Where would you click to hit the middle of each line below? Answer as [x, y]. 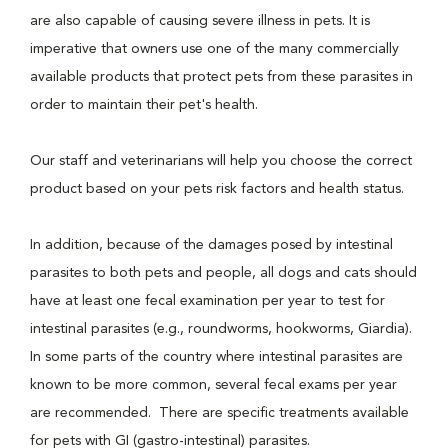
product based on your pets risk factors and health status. [217, 189]
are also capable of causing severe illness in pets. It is [200, 21]
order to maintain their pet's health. [144, 105]
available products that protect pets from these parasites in [221, 77]
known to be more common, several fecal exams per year [213, 385]
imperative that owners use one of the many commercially [214, 49]
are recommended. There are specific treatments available [219, 413]
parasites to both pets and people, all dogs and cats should [223, 273]
